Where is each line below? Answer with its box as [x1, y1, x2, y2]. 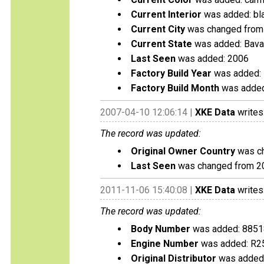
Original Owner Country [131, 146, 235, 157]
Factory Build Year [131, 68, 212, 79]
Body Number [131, 223, 190, 235]
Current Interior [131, 9, 202, 20]
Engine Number [131, 238, 199, 249]
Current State [131, 38, 192, 49]
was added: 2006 [176, 53, 249, 64]
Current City [131, 24, 185, 35]
